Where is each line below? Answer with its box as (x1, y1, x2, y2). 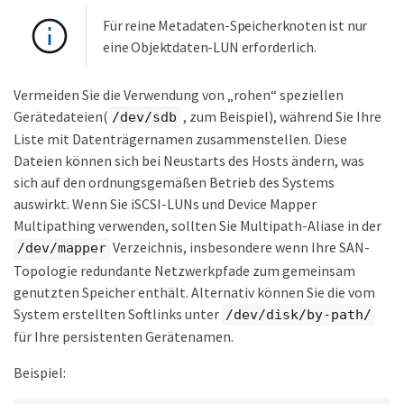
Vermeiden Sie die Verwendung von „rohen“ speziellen (14, 85, 344, 104)
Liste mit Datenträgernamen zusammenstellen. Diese (14, 130, 347, 149)
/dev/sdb (112, 108, 177, 125)
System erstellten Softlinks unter (14, 304, 222, 323)
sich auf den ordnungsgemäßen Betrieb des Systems (14, 173, 335, 192)
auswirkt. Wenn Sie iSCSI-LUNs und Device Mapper (14, 195, 317, 214)
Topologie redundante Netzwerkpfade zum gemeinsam (14, 261, 355, 280)
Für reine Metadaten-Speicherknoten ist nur (103, 15, 368, 34)
